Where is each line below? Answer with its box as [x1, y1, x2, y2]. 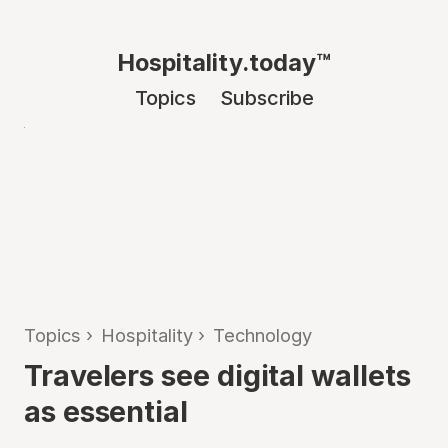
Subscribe [219, 86, 314, 110]
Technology [213, 324, 312, 346]
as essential [24, 394, 188, 429]
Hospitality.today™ [117, 48, 331, 77]
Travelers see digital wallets [24, 358, 411, 393]
